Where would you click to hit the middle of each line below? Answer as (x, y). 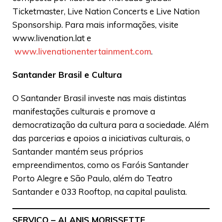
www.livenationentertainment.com (83, 51)
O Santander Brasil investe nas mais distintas (99, 98)
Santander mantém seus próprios (78, 151)
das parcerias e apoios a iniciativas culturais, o (101, 138)
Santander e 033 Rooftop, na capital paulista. (100, 191)
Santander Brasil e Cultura (67, 74)
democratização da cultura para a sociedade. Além (111, 124)
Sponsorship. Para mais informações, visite (95, 24)
